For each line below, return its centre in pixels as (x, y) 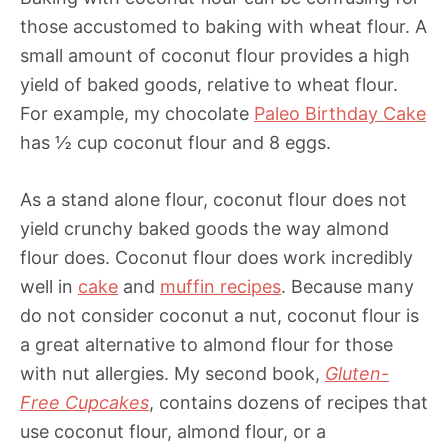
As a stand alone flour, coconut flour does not (213, 200)
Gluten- (357, 374)
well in (49, 287)
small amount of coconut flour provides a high (215, 56)
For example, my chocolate (137, 114)
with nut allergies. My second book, (172, 374)
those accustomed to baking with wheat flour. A (223, 27)
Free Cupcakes (84, 403)
